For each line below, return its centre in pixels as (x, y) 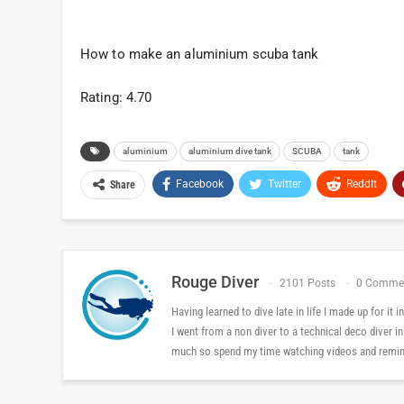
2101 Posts (308, 283)
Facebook (200, 184)
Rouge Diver (215, 281)
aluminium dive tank (230, 151)
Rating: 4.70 (116, 97)
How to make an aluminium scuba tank (200, 54)
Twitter (285, 184)
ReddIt (362, 184)
